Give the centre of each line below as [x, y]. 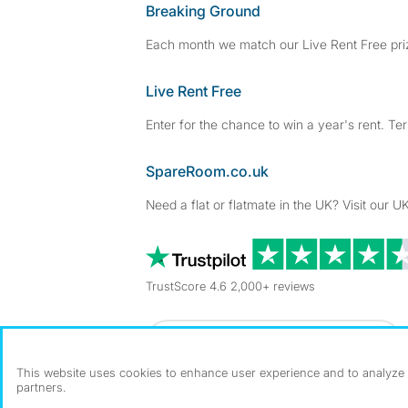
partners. [41, 387]
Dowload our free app [284, 342]
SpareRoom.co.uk [207, 171]
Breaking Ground [203, 11]
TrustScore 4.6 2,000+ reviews [230, 286]
